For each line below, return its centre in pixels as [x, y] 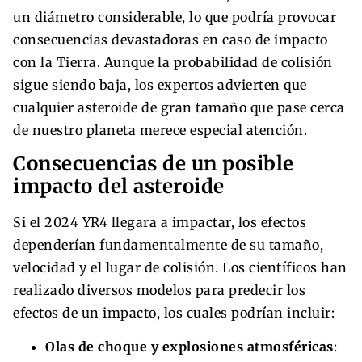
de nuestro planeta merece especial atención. [160, 130]
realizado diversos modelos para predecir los [159, 290]
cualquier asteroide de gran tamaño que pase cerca [179, 107]
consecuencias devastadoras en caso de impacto [170, 39]
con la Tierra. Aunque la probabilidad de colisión [173, 62]
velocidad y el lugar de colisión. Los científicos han [180, 267]
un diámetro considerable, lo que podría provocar [175, 17]
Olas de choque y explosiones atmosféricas [189, 346]
